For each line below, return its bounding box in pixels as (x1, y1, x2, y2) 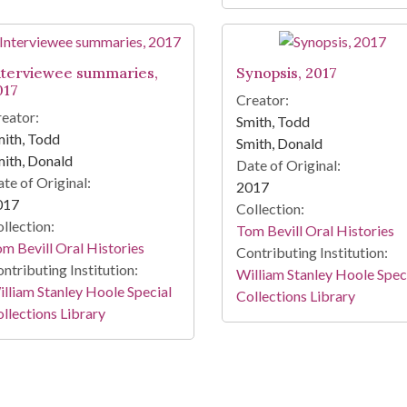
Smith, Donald (235, 134, 323, 153)
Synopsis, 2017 (235, 64, 337, 83)
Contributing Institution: (235, 243, 388, 262)
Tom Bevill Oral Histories (235, 222, 394, 240)
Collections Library (235, 287, 355, 305)
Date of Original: (235, 156, 341, 174)
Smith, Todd (235, 113, 310, 131)
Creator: (235, 91, 289, 109)
